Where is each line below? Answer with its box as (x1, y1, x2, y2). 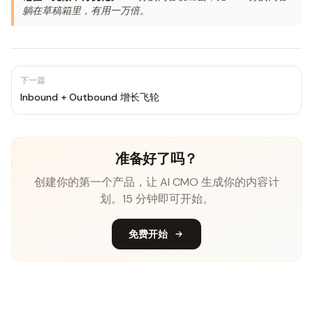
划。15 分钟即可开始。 (99, 191, 214, 206)
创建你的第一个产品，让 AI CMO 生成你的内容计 (34, 175, 279, 189)
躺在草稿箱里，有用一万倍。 (22, 4, 150, 17)
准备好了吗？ (115, 150, 198, 167)
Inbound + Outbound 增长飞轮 (20, 91, 159, 103)
